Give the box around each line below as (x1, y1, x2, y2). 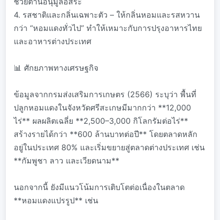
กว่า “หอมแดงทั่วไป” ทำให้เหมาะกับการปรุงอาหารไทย (14, 23, 202, 33)
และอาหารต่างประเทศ (14, 36, 91, 46)
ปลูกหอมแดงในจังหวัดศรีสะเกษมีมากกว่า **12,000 (14, 103, 191, 112)
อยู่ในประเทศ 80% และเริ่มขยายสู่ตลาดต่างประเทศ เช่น (14, 142, 205, 152)
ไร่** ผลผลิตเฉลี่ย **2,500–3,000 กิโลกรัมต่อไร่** (14, 116, 188, 126)
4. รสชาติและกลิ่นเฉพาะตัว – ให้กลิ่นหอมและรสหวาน (14, 10, 200, 20)
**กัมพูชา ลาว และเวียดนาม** (14, 156, 119, 165)
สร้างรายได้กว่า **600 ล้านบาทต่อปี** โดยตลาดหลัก (14, 129, 197, 139)
